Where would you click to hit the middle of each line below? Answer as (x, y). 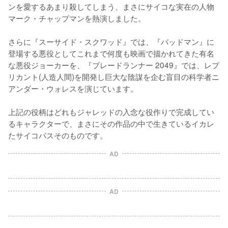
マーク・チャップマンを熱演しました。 (77, 18)
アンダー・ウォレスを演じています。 (73, 88)
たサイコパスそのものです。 (58, 135)
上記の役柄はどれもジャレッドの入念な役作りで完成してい (111, 111)
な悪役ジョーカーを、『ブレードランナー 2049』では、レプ (114, 64)
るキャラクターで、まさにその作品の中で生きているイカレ (111, 123)
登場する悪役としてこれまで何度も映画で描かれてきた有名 (111, 53)
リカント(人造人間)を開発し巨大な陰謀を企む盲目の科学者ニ (114, 76)
